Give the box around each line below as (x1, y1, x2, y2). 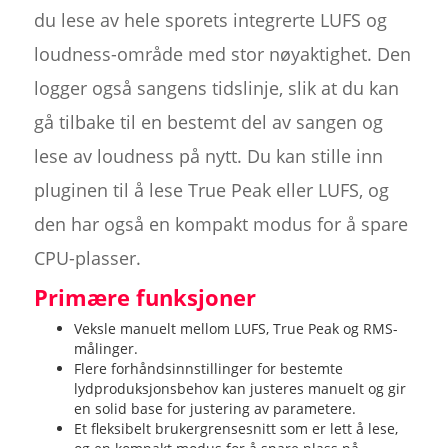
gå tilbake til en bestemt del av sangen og (33, 109, 383, 134)
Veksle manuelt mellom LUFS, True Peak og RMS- (73, 318, 398, 338)
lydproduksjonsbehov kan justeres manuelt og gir (73, 378, 406, 398)
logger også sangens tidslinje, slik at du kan (33, 75, 399, 100)
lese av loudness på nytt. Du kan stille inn (33, 143, 383, 168)
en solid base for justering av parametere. (73, 398, 356, 418)
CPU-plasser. (33, 245, 141, 270)
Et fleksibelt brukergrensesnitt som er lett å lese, (73, 418, 398, 438)
